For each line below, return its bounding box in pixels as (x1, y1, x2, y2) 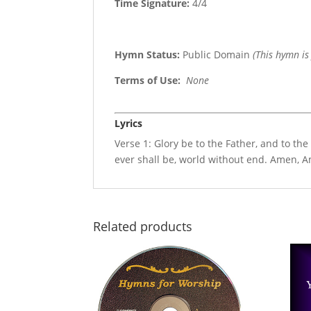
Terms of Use (115, 74, 178, 87)
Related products (93, 218, 193, 235)
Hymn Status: (115, 48, 180, 62)
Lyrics (115, 117, 143, 131)
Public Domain (180, 48, 253, 62)
